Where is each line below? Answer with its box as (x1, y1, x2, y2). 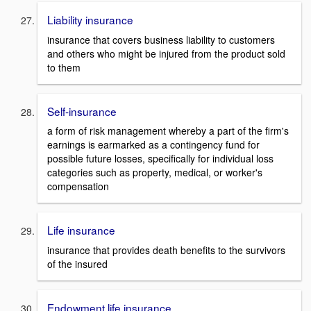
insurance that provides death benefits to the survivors (47, 242, 285, 257)
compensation (47, 179, 109, 194)
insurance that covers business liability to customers (47, 32, 275, 47)
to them (47, 60, 81, 74)
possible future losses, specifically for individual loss (47, 151, 274, 166)
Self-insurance (47, 103, 117, 119)
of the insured (47, 256, 108, 271)
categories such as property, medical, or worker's (47, 165, 262, 180)
